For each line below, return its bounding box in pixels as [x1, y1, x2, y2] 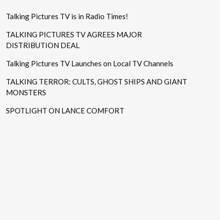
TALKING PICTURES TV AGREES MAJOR [6, 30, 142, 39]
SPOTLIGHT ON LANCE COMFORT [6, 106, 125, 115]
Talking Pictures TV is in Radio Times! [6, 12, 129, 21]
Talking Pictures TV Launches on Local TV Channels [6, 59, 174, 68]
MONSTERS [6, 88, 47, 97]
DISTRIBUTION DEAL [6, 41, 80, 50]
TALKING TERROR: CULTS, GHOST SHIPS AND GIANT [6, 77, 188, 86]
